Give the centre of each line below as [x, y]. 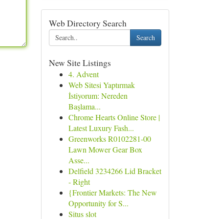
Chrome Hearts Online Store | [114, 117]
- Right [79, 182]
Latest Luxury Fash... [101, 128]
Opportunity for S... [98, 203]
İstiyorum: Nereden [98, 96]
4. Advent [83, 74]
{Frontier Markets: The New [112, 192]
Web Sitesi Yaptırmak [101, 85]
